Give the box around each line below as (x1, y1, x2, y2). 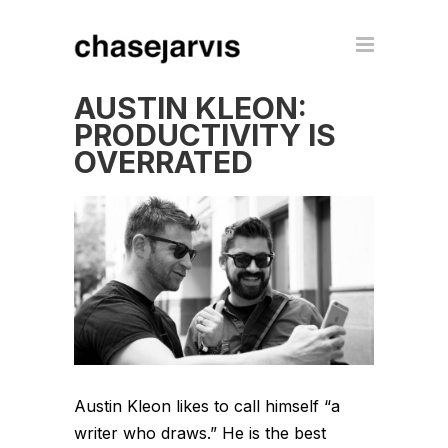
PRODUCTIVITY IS (74, 117, 336, 153)
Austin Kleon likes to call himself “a (74, 395, 340, 416)
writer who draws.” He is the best (74, 422, 326, 443)
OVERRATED (74, 144, 253, 180)
